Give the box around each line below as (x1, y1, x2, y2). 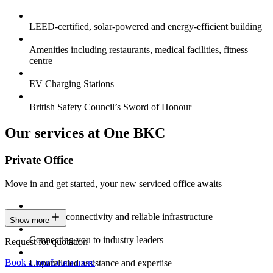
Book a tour (5, 257, 51, 268)
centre (29, 55, 52, 66)
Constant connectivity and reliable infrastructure (29, 211, 213, 222)
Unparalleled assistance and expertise (29, 257, 172, 268)
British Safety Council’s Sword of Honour (29, 102, 191, 113)
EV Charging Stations (29, 79, 114, 90)
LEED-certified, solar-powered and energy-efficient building (29, 21, 262, 32)
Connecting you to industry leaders (29, 234, 163, 245)
